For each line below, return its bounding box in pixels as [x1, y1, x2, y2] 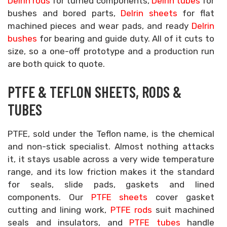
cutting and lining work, [8, 205, 110, 215]
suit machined [152, 205, 215, 215]
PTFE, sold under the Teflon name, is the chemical [8, 129, 214, 139]
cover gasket [147, 192, 215, 202]
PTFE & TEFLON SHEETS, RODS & [8, 83, 181, 101]
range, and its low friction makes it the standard [8, 167, 214, 177]
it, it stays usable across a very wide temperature [8, 154, 214, 164]
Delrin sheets [121, 8, 177, 18]
